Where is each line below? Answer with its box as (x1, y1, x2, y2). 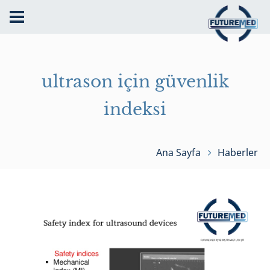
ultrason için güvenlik (41, 71, 229, 92)
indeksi (104, 98, 166, 120)
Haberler (218, 145, 258, 159)
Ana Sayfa (156, 145, 201, 159)
